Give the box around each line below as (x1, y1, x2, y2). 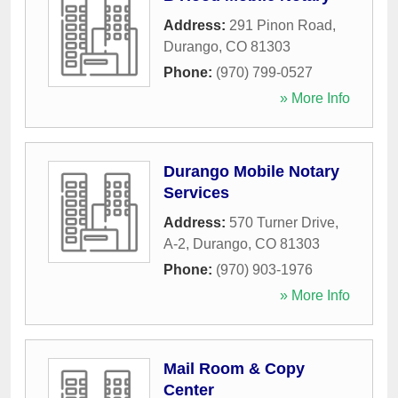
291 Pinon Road (229, 18, 332, 34)
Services (163, 184, 229, 203)
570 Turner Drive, (229, 215, 338, 231)
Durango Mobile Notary (163, 163, 339, 181)
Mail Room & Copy (163, 360, 305, 378)
